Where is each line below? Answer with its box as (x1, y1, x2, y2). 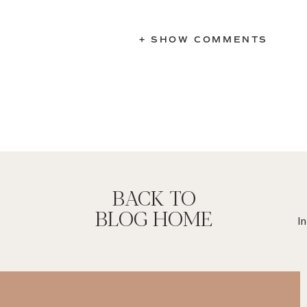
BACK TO (112, 182, 196, 212)
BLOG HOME (95, 203, 212, 232)
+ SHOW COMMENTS (139, 34, 268, 45)
